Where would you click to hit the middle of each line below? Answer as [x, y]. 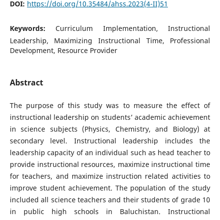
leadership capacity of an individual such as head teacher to [110, 152]
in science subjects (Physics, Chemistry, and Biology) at [110, 129]
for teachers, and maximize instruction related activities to [110, 176]
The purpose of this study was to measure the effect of [110, 105]
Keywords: [33, 28]
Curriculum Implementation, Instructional [133, 28]
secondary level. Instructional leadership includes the [110, 141]
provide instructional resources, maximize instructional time [110, 164]
